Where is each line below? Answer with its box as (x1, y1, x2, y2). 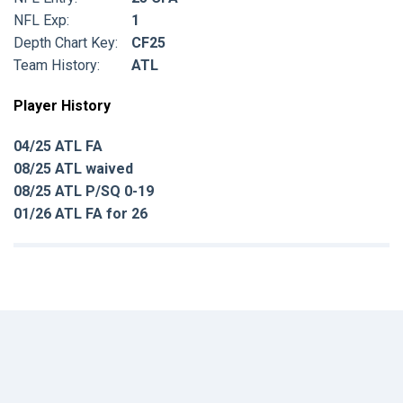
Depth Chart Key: (13, 33, 118, 51)
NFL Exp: (13, 11, 69, 29)
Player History (13, 96, 111, 114)
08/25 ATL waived (13, 159, 133, 177)
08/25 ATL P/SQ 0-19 (13, 182, 154, 200)
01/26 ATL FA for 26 (13, 204, 148, 222)
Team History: (13, 56, 100, 74)
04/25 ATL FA (13, 137, 103, 155)
